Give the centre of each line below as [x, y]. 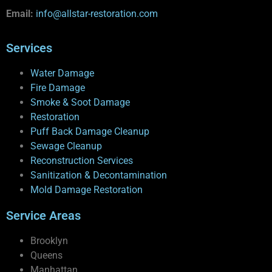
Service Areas [43, 215]
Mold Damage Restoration [87, 189]
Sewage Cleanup [66, 146]
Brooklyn [49, 240]
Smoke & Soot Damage [80, 102]
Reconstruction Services [82, 160]
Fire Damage [58, 87]
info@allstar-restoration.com [97, 13]
